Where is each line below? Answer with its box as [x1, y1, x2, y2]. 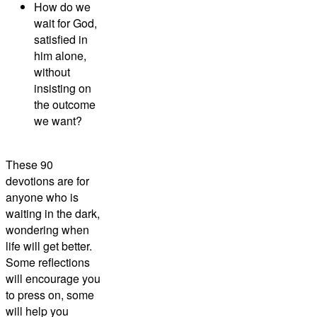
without [34, 64, 70, 81]
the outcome [34, 96, 96, 113]
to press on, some [6, 287, 94, 304]
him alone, [34, 47, 86, 64]
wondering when [6, 221, 89, 238]
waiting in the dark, [6, 205, 100, 222]
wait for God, [34, 15, 97, 32]
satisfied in [34, 31, 88, 48]
